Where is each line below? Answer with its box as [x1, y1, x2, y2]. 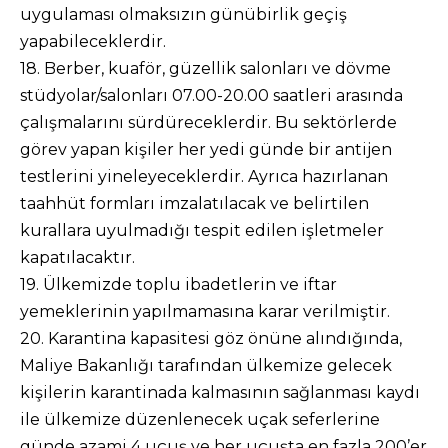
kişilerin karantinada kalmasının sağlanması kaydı [20, 383, 420, 402]
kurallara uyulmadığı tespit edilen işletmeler [20, 221, 384, 240]
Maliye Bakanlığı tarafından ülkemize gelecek [20, 356, 392, 375]
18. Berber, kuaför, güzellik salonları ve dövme [20, 59, 391, 78]
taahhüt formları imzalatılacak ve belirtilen [20, 194, 369, 213]
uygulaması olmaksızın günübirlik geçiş [20, 5, 347, 24]
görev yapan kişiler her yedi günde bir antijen [20, 140, 392, 159]
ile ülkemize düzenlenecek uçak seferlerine [20, 410, 380, 429]
